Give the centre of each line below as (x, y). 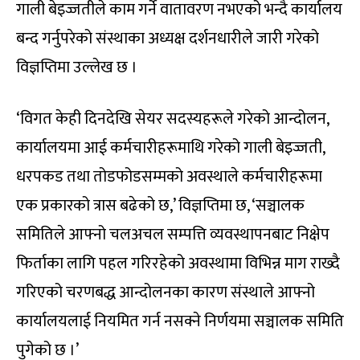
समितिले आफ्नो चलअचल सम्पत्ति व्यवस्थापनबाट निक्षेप (173, 234)
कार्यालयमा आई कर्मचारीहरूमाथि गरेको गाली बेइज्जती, (170, 147)
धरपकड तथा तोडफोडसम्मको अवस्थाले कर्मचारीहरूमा (169, 176)
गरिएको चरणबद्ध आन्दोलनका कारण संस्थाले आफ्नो (166, 292)
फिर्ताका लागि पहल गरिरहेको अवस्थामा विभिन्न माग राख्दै (178, 263)
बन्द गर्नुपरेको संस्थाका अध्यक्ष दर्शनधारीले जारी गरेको (168, 38)
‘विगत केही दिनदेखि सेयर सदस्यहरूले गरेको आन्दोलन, (172, 119)
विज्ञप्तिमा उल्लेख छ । (77, 67)
